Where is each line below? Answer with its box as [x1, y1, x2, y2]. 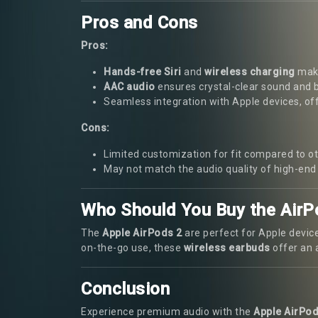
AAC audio [104, 80, 155, 92]
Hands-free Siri [104, 65, 182, 77]
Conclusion [81, 278, 170, 299]
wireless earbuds [183, 241, 270, 253]
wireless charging [204, 65, 295, 77]
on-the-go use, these [81, 241, 184, 253]
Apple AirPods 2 [102, 226, 182, 238]
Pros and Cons [81, 12, 198, 33]
